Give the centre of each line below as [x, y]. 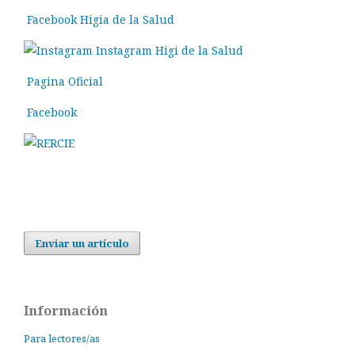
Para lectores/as [62, 338]
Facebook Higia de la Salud [99, 19]
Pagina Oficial [63, 81]
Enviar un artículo [82, 243]
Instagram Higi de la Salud [168, 50]
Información [66, 311]
